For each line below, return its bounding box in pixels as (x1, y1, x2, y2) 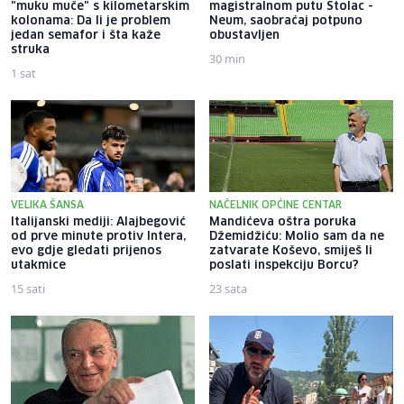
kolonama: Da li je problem (11, 14, 170, 27)
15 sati (11, 280, 45, 297)
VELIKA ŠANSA (11, 199, 84, 210)
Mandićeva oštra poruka (209, 216, 356, 228)
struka (11, 43, 50, 56)
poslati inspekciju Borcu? (209, 259, 359, 271)
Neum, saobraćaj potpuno (209, 14, 363, 27)
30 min (209, 50, 245, 67)
